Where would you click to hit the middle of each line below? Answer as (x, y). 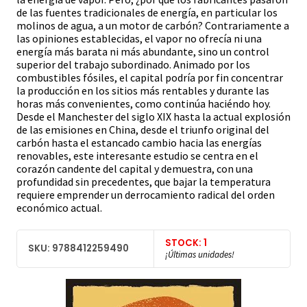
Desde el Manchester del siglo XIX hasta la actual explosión (153, 117)
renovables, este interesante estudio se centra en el (137, 156)
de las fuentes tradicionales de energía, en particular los (147, 13)
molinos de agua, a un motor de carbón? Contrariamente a (153, 26)
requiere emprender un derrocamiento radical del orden (146, 195)
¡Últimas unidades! (200, 254)
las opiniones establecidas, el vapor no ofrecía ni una (139, 39)
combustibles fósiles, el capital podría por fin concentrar (150, 78)
